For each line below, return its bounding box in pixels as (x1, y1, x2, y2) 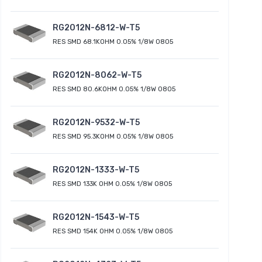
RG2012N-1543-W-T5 (53, 212, 139, 222)
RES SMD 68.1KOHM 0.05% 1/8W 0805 (53, 37, 173, 46)
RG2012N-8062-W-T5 (53, 70, 142, 80)
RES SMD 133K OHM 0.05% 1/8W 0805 (53, 180, 172, 188)
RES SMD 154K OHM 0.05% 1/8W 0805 (53, 227, 173, 235)
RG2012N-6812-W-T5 (53, 22, 140, 33)
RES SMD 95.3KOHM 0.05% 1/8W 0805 (53, 132, 173, 140)
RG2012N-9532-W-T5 (53, 117, 140, 127)
